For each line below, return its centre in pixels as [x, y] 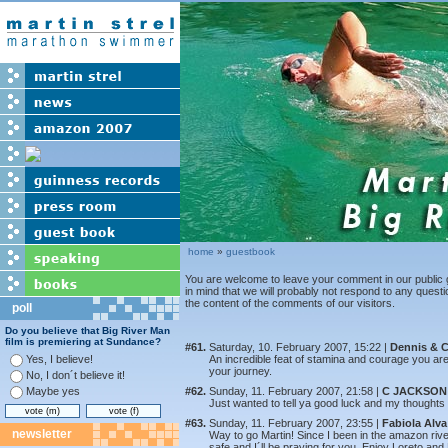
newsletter [42, 434]
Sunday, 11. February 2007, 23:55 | [295, 423]
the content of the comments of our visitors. [290, 303]
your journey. [240, 371]
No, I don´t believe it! [75, 375]
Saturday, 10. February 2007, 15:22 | [299, 347]
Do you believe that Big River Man [87, 330]
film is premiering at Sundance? [83, 341]
